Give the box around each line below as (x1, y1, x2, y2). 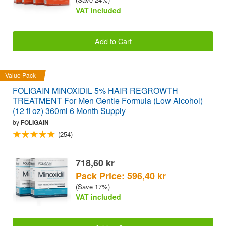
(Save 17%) (76, 181, 110, 191)
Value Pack (5, 71, 36, 80)
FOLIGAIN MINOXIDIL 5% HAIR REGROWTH (13, 85, 178, 97)
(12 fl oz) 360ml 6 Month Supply (13, 105, 126, 117)
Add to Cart (94, 36, 132, 47)
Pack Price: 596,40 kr (76, 168, 166, 182)
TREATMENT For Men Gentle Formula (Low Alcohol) (13, 95, 203, 107)
